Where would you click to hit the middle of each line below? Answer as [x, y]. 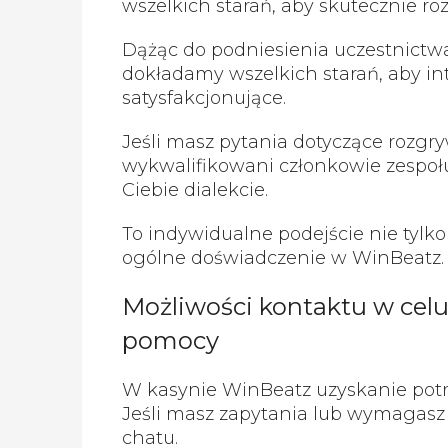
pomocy [170, 340]
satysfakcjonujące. [204, 97]
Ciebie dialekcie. [195, 189]
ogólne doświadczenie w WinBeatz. [283, 257]
